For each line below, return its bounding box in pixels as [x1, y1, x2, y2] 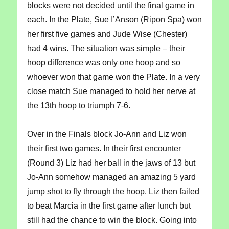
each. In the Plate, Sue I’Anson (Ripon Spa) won [27, 15, 202, 25]
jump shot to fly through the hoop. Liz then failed [27, 187, 199, 196]
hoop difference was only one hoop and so [27, 58, 180, 67]
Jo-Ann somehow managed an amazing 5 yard [27, 173, 196, 182]
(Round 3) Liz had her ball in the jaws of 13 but [27, 158, 195, 168]
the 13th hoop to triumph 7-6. [27, 101, 130, 110]
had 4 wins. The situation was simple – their [27, 44, 185, 53]
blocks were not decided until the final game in [27, 1, 194, 10]
